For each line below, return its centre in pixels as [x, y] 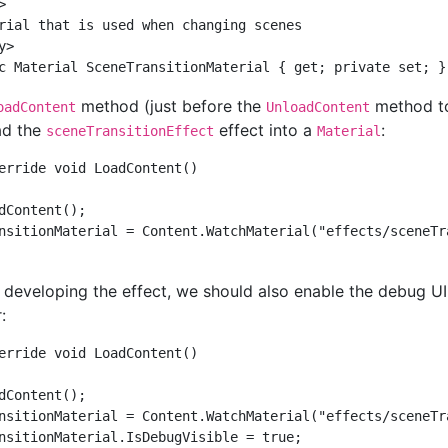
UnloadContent [317, 106]
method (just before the [170, 105]
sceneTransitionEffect [129, 130]
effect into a [265, 129]
